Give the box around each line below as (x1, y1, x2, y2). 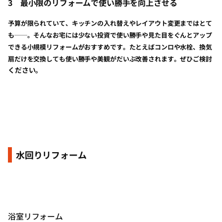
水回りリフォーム (16, 148, 87, 161)
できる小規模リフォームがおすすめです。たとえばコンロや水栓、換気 (8, 42, 212, 52)
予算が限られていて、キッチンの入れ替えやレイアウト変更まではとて (8, 18, 212, 28)
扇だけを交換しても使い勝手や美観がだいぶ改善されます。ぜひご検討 (8, 54, 212, 63)
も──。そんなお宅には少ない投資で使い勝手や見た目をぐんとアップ (8, 30, 212, 40)
